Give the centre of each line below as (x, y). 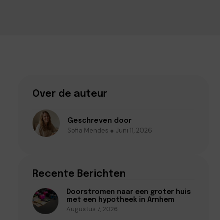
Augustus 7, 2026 (92, 209)
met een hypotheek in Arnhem (120, 200)
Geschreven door (99, 120)
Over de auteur (70, 94)
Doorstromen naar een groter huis (128, 192)
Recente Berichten (79, 174)
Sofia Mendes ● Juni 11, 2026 (110, 130)
